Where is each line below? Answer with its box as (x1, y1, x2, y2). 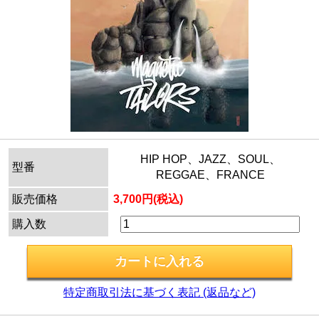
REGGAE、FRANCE (155, 169, 265, 182)
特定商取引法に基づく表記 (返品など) (63, 286, 256, 299)
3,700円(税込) (113, 193, 183, 206)
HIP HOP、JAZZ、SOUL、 (140, 153, 281, 166)
